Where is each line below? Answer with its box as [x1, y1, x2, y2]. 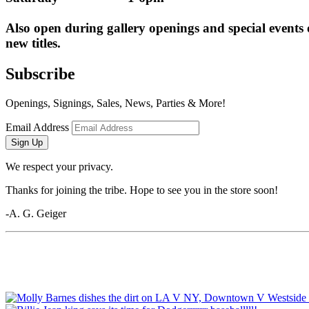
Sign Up [11, 137, 43, 148]
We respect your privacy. [6, 160, 113, 172]
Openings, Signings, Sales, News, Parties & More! [6, 97, 226, 109]
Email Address [6, 121, 69, 133]
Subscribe [6, 64, 75, 83]
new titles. [6, 35, 61, 50]
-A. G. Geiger [6, 207, 66, 219]
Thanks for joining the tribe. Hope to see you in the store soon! [6, 183, 278, 196]
